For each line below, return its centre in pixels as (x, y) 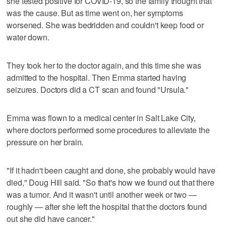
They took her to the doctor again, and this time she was (104, 65)
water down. (28, 37)
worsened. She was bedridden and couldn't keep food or (105, 25)
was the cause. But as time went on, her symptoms (95, 13)
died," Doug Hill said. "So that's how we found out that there (110, 182)
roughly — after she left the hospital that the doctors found (107, 206)
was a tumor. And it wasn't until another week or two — (102, 194)
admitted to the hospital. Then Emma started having (97, 77)
